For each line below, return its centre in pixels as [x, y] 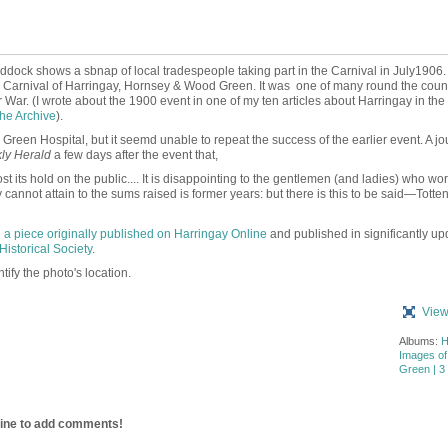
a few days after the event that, [135, 155]
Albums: [419, 341]
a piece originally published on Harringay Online [135, 233]
